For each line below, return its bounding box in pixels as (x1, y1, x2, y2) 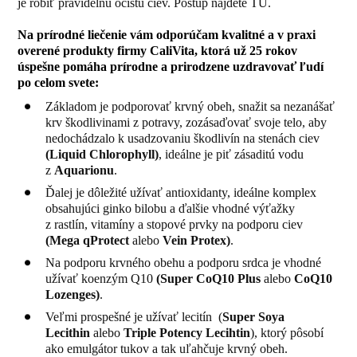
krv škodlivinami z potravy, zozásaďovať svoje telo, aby (45, 115, 328, 129)
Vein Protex (163, 233, 227, 247)
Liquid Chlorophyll (49, 147, 155, 161)
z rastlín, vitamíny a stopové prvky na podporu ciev (45, 217, 304, 231)
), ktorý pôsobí (250, 325, 324, 339)
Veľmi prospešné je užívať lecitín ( (45, 309, 223, 324)
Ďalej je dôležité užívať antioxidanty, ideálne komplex (45, 185, 317, 199)
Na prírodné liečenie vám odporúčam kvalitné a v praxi (18, 27, 316, 41)
